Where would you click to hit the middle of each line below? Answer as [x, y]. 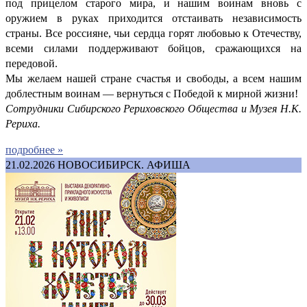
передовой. [32, 63]
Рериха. [23, 123]
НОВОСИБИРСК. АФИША [124, 164]
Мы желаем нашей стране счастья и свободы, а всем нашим [153, 78]
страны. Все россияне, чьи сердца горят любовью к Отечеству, [153, 33]
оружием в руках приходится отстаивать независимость [153, 18]
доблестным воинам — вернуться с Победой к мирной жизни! [152, 93]
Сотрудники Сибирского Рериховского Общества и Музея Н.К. [153, 108]
